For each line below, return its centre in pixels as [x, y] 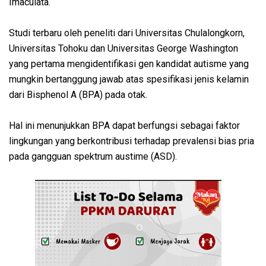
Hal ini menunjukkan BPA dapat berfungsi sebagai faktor [124, 126]
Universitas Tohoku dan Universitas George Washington [123, 49]
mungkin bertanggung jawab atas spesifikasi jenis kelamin [129, 80]
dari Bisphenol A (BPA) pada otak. [78, 95]
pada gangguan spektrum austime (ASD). [94, 157]
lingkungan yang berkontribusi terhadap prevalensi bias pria [132, 141]
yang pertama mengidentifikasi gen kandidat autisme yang [129, 64]
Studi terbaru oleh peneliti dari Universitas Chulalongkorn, [127, 33]
